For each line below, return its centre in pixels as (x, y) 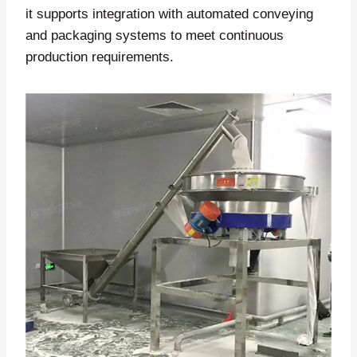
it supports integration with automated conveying (169, 14)
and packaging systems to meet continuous (155, 35)
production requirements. (100, 57)
